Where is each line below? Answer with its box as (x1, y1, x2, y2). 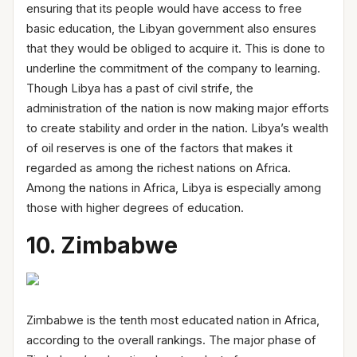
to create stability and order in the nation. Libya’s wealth (26, 120, 328, 135)
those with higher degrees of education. (26, 200, 244, 215)
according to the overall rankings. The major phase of (26, 332, 316, 347)
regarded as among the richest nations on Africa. (26, 160, 291, 175)
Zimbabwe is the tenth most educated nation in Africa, (26, 312, 320, 328)
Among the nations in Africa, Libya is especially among (26, 180, 321, 195)
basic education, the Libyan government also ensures (26, 21, 316, 36)
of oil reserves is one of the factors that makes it (26, 140, 292, 155)
